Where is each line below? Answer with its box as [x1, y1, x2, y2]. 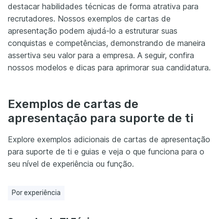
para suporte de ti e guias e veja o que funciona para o [8, 147, 204, 157]
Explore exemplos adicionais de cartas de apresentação [8, 134, 210, 145]
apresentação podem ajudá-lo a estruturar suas [8, 26, 177, 36]
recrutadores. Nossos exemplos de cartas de [8, 14, 171, 24]
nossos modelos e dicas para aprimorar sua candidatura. [8, 63, 211, 73]
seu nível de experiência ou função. [8, 159, 134, 169]
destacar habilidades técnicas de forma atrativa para [8, 1, 198, 12]
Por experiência [12, 189, 61, 197]
